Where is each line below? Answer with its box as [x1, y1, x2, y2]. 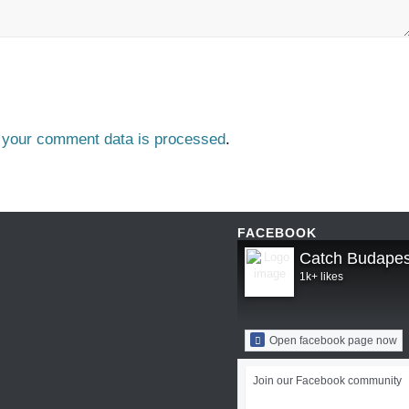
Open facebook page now [269, 334, 398, 348]
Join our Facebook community [253, 374, 403, 388]
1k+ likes [299, 270, 344, 284]
